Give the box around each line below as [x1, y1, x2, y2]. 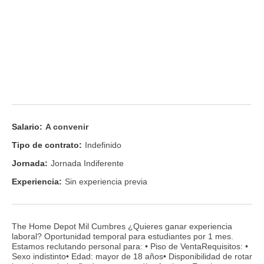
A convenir [45, 121, 88, 131]
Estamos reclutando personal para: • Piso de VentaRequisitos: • [12, 241, 248, 251]
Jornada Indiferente [51, 159, 124, 169]
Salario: [12, 121, 42, 131]
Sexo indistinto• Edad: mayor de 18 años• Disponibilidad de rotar [12, 251, 252, 261]
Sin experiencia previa [65, 177, 147, 187]
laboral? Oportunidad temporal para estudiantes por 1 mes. [12, 231, 233, 241]
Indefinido [85, 140, 121, 150]
